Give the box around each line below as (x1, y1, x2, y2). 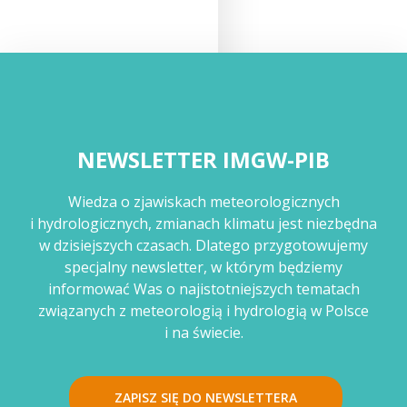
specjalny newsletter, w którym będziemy (65, 256, 342, 277)
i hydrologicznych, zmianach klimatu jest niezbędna (30, 213, 377, 233)
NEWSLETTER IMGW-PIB (77, 144, 330, 174)
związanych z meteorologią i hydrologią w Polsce (38, 300, 369, 321)
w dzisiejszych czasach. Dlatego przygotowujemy (39, 234, 368, 255)
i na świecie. (164, 322, 243, 342)
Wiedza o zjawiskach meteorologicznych (67, 191, 340, 212)
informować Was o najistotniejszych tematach (47, 278, 360, 299)
